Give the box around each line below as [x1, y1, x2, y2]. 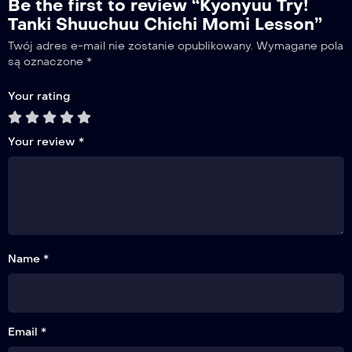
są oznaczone [8, 55, 86, 69]
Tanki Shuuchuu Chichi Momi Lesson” [8, 14, 322, 35]
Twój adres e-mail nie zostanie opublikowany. [8, 39, 253, 53]
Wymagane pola [256, 39, 343, 53]
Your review [8, 135, 79, 149]
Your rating [8, 90, 70, 104]
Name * [8, 252, 49, 266]
